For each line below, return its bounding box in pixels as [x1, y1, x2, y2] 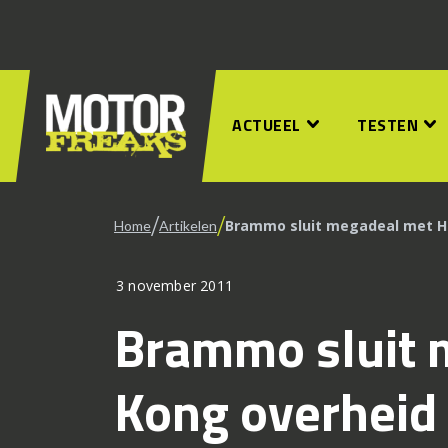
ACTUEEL [232, 113, 301, 137]
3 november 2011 [116, 276, 233, 295]
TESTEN [357, 113, 418, 137]
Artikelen [159, 217, 217, 234]
